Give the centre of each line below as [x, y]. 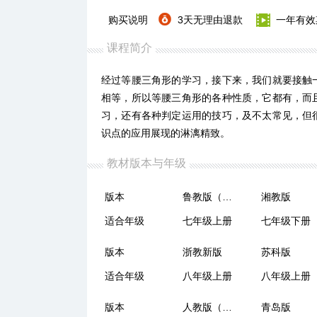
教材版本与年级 [146, 163]
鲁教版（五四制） [227, 197]
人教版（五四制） [227, 307]
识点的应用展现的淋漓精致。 [166, 133]
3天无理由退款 [210, 20]
